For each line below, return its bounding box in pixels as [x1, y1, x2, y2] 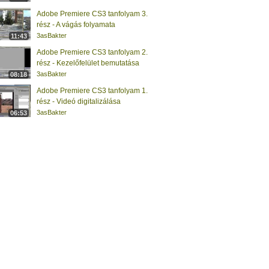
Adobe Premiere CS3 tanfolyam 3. [37, 10, 148, 18]
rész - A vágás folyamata [37, 20, 115, 29]
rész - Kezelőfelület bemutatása [37, 59, 139, 67]
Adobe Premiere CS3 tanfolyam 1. [37, 86, 148, 95]
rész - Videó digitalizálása [37, 97, 121, 106]
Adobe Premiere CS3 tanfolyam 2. [37, 48, 148, 56]
